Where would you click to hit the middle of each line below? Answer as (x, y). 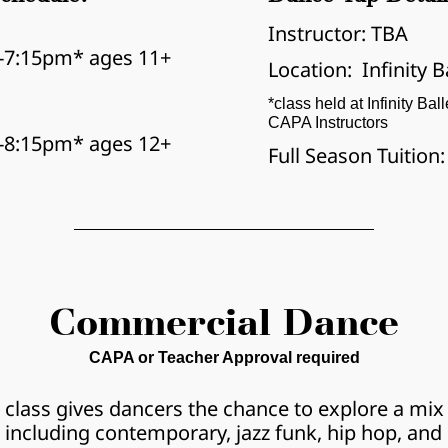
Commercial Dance (224, 324)
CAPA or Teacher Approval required (224, 357)
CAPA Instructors (328, 122)
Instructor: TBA (338, 33)
